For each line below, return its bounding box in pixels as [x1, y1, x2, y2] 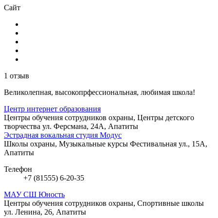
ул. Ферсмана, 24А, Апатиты [42, 122, 138, 130]
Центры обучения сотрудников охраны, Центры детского [4, 113, 194, 122]
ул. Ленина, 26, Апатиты [4, 207, 86, 216]
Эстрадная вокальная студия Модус [4, 130, 122, 139]
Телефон [4, 164, 32, 173]
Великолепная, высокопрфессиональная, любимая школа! [4, 88, 195, 96]
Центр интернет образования [4, 104, 101, 113]
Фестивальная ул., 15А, [130, 139, 207, 148]
